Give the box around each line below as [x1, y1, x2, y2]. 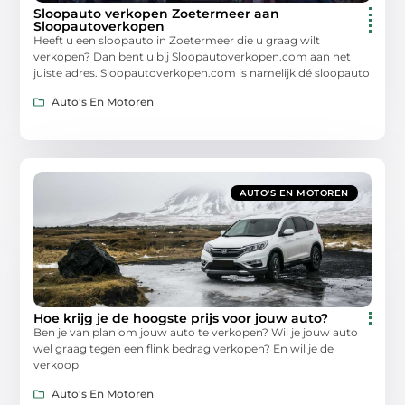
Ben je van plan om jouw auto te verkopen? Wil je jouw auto [33, 325, 359, 340]
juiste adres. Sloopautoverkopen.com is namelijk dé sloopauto [33, 65, 371, 80]
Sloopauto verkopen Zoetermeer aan [33, 5, 280, 22]
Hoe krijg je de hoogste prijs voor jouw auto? [33, 310, 329, 327]
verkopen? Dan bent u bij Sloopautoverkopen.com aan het [33, 49, 352, 63]
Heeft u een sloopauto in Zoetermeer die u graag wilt [33, 33, 321, 47]
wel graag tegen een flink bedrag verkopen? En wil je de [33, 342, 334, 356]
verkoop [33, 358, 80, 372]
